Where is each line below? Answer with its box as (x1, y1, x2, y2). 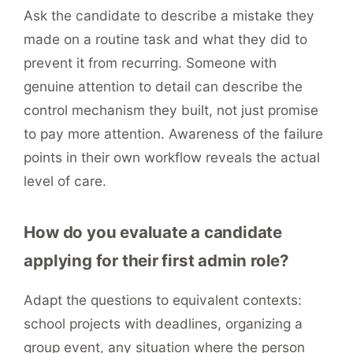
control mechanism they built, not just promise (24, 101, 319, 118)
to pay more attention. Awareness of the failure (24, 124, 324, 142)
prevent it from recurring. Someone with (24, 54, 277, 71)
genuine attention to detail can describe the (24, 77, 303, 95)
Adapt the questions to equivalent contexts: (24, 292, 303, 309)
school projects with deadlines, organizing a (24, 315, 303, 333)
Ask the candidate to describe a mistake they (24, 6, 315, 24)
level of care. (24, 172, 107, 189)
